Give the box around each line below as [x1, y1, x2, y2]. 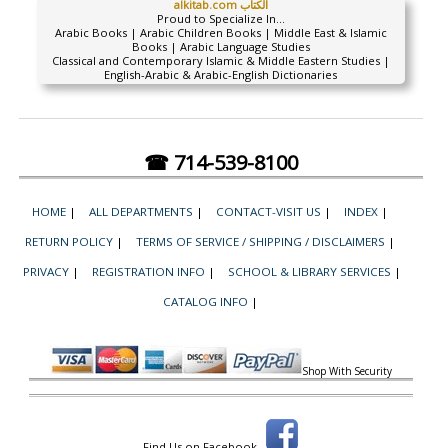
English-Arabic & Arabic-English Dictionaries [104, 67, 338, 82]
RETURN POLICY [25, 234, 114, 249]
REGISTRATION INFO [92, 264, 205, 279]
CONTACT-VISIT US [216, 204, 322, 219]
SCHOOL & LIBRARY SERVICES [228, 264, 391, 279]
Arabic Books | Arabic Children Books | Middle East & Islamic [54, 25, 387, 40]
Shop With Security [303, 364, 393, 378]
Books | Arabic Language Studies [131, 39, 310, 54]
